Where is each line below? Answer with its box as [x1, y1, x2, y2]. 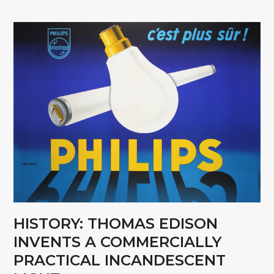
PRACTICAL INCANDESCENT [13, 251, 226, 270]
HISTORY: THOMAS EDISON [13, 215, 218, 233]
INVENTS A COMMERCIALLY [13, 233, 222, 251]
